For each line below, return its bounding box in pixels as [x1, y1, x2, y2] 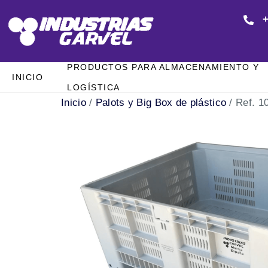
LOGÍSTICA [67, 83, 120, 93]
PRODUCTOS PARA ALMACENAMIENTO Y [67, 62, 260, 72]
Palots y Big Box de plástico [95, 97, 227, 109]
